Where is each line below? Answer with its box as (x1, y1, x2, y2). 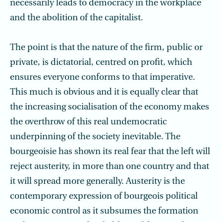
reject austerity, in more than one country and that (10, 162, 209, 171)
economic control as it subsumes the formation (10, 207, 198, 216)
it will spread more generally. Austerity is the (10, 177, 185, 186)
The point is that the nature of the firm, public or (10, 43, 203, 53)
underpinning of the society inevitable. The (10, 132, 180, 142)
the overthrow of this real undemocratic (10, 117, 167, 127)
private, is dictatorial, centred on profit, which (10, 58, 192, 67)
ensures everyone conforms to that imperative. (10, 73, 195, 82)
